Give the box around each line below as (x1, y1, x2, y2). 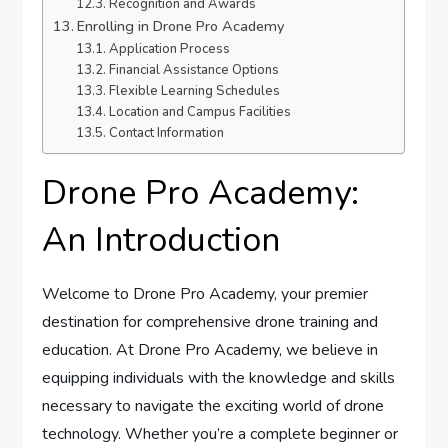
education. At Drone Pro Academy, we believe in (42, 339, 379, 362)
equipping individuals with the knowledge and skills (42, 367, 396, 390)
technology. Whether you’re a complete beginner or (42, 423, 399, 446)
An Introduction (42, 217, 281, 264)
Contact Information (108, 124, 224, 143)
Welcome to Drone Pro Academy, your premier (42, 283, 369, 306)
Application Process (108, 40, 230, 59)
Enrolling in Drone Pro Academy (77, 16, 285, 37)
